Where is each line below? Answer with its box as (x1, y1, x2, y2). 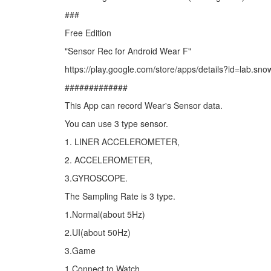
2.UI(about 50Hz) (65, 226, 131, 238)
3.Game (65, 244, 96, 256)
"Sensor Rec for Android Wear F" (65, 45, 191, 57)
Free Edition (65, 27, 111, 39)
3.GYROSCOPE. (65, 172, 128, 184)
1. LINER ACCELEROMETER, (65, 135, 180, 148)
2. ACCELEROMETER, (65, 154, 152, 166)
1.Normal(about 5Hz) (65, 208, 145, 220)
